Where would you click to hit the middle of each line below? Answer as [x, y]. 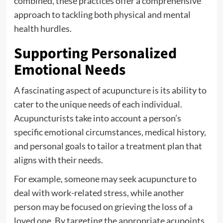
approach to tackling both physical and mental [102, 14]
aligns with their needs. [58, 160]
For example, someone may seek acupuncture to [105, 179]
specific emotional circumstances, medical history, [110, 132]
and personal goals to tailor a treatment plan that [108, 146]
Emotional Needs [69, 70]
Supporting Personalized [95, 54]
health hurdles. [43, 28]
